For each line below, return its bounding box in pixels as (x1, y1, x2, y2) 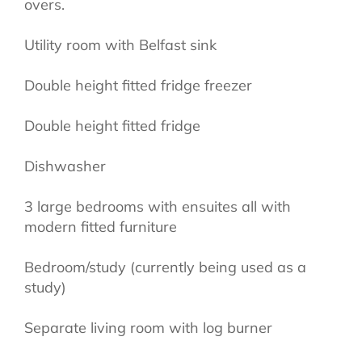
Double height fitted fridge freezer (24, 75, 252, 95)
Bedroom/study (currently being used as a (24, 257, 306, 276)
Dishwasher (24, 156, 106, 175)
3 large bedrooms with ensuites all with (24, 196, 291, 216)
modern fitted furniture (24, 217, 177, 236)
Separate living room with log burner (24, 318, 272, 337)
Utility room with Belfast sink (24, 35, 217, 54)
